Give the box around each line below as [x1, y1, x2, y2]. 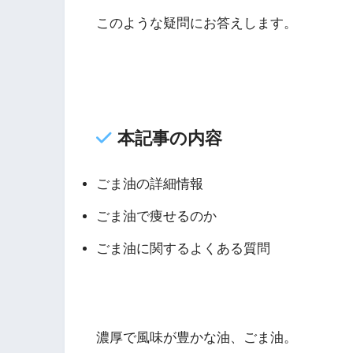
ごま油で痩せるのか [96, 209, 217, 225]
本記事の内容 [117, 128, 222, 148]
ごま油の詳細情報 [96, 176, 203, 192]
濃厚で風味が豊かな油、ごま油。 [96, 330, 297, 346]
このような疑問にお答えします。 [96, 15, 297, 31]
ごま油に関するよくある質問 [96, 241, 270, 257]
